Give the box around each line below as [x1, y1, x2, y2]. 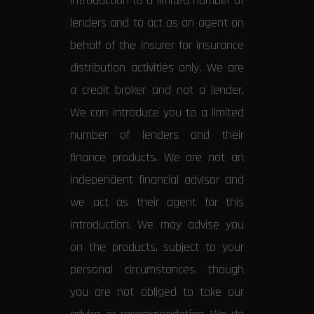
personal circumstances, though [70, 261, 244, 278]
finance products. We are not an [70, 149, 244, 166]
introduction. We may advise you [70, 217, 244, 233]
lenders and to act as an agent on [70, 15, 244, 32]
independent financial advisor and [70, 172, 244, 189]
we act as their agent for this [70, 194, 244, 211]
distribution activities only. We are [70, 60, 244, 76]
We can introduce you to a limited [70, 104, 244, 121]
